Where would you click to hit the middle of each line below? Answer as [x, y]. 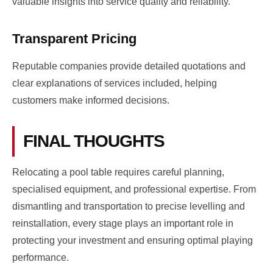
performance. [41, 257]
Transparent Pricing [74, 38]
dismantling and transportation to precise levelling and [129, 206]
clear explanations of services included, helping [115, 83]
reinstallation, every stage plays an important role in [123, 223]
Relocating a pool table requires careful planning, [118, 172]
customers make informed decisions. [91, 100]
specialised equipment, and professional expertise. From [134, 189]
